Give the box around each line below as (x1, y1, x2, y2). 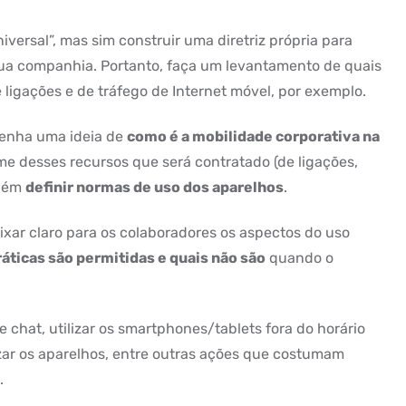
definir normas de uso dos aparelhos (25, 179, 284, 196)
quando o (266, 249, 333, 266)
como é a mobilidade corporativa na (127, 128, 380, 145)
